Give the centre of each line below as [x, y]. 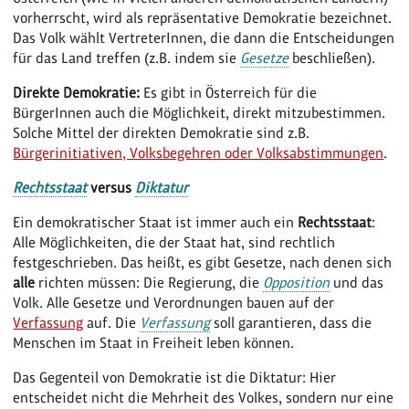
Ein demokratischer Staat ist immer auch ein [156, 222]
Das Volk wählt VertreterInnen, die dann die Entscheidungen [204, 37]
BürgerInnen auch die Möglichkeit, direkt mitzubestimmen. [199, 112]
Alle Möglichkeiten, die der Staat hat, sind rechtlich [174, 242]
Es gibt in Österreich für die [229, 92]
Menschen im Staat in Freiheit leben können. [154, 342]
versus [111, 187]
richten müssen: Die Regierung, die [149, 282]
